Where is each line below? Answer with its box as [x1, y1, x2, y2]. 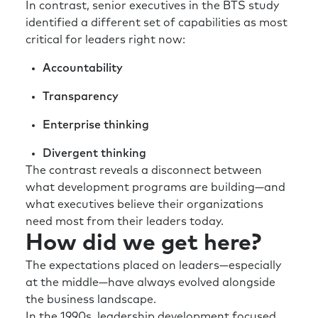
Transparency [43, 91, 119, 103]
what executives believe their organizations [26, 199, 263, 211]
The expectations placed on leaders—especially [26, 260, 281, 272]
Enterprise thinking [43, 119, 149, 131]
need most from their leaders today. [26, 216, 224, 228]
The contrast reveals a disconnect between [26, 165, 262, 177]
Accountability [43, 62, 123, 75]
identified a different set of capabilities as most [26, 17, 287, 29]
